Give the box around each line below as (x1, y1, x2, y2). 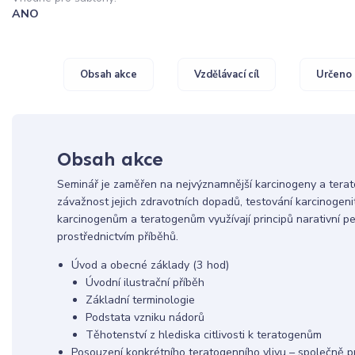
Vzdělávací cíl (194, 67, 260, 82)
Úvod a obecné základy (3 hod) (71, 258, 229, 273)
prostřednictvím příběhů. (56, 229, 178, 245)
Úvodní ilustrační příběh (85, 275, 204, 291)
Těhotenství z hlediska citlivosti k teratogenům (85, 327, 322, 343)
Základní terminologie (85, 292, 195, 308)
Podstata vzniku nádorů (85, 310, 204, 326)
